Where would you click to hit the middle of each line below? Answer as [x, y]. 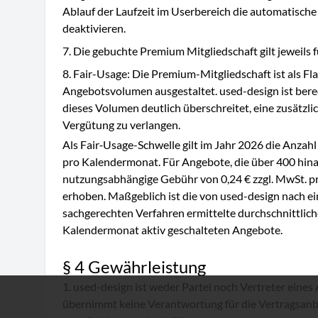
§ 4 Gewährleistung [134, 267]
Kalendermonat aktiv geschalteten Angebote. [172, 230]
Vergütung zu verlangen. [121, 125]
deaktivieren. [94, 28]
